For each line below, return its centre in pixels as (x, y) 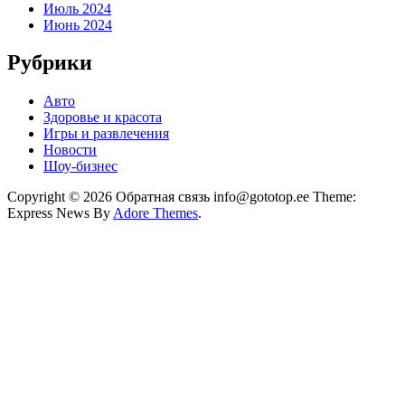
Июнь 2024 (78, 24)
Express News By (60, 213)
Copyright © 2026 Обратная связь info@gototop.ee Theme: (182, 197)
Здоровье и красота (103, 118)
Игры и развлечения (106, 134)
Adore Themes (155, 213)
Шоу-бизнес (80, 166)
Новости (70, 150)
